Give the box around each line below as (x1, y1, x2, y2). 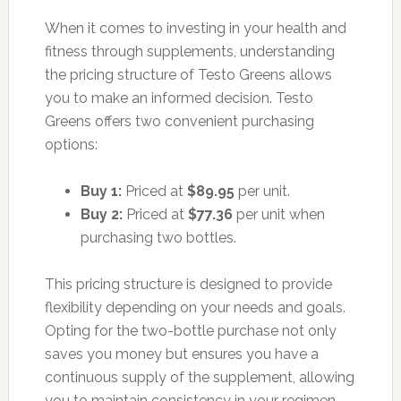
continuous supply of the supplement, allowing (44, 368, 354, 386)
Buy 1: (80, 182, 122, 200)
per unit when (232, 205, 325, 223)
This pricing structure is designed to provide (44, 275, 332, 293)
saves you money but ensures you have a (44, 345, 319, 363)
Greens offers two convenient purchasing (44, 112, 314, 130)
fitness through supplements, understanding (44, 42, 335, 60)
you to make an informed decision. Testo (44, 89, 313, 107)
